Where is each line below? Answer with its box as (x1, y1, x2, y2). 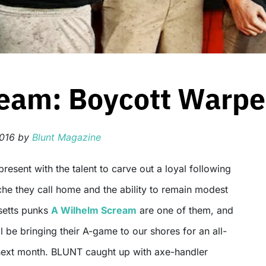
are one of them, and (137, 204, 233, 216)
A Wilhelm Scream (51, 204, 137, 216)
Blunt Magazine (32, 131, 101, 143)
